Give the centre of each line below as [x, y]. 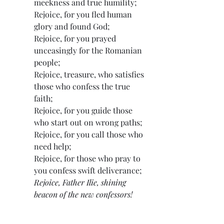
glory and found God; [72, 26]
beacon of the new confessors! [83, 194]
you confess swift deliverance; [88, 170]
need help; [53, 146]
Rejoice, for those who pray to [88, 158]
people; [47, 62]
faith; [43, 98]
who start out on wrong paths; [88, 122]
